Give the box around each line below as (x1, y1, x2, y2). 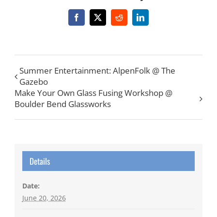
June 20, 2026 (22, 193, 66, 203)
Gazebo (19, 76, 48, 87)
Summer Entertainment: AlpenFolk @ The (19, 64, 175, 76)
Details (29, 155, 50, 168)
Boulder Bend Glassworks (15, 98, 111, 109)
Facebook (76, 16, 106, 25)
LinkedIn (139, 16, 168, 25)
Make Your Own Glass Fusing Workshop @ (15, 87, 172, 98)
